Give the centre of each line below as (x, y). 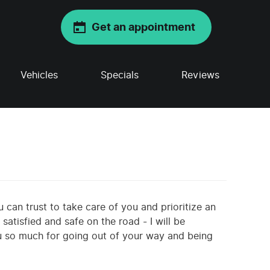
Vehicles (39, 75)
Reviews (200, 75)
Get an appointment (143, 27)
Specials (120, 75)
